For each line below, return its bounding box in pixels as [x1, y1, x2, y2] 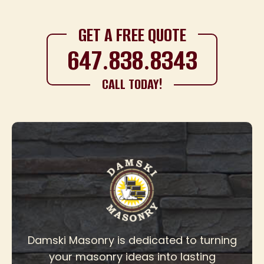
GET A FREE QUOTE [78, 22, 186, 48]
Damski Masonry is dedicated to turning [27, 232, 237, 247]
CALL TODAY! [102, 74, 162, 94]
